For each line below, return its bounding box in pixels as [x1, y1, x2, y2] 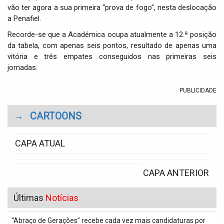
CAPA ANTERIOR [143, 167, 209, 178]
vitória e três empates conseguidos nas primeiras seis [7, 52, 216, 61]
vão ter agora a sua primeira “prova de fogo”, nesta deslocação [7, 3, 216, 12]
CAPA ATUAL [15, 138, 65, 148]
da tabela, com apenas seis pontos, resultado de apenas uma [7, 41, 216, 50]
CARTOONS [30, 110, 81, 122]
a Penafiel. [7, 14, 41, 23]
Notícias [45, 192, 78, 203]
